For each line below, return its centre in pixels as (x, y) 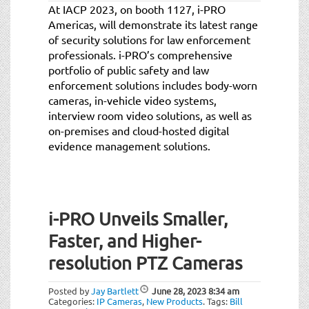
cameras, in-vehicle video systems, (132, 100)
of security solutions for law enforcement (149, 39)
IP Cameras (119, 301)
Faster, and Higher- (125, 241)
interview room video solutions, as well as (150, 115)
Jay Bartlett (115, 290)
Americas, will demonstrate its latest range (153, 24)
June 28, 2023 (179, 290)
